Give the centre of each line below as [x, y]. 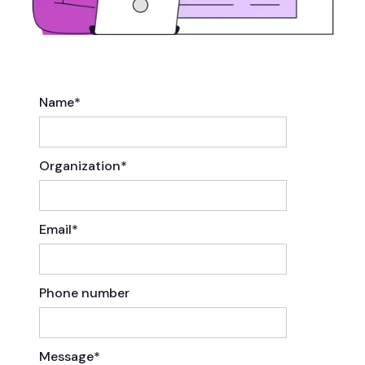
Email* [59, 230]
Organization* [83, 166]
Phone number [84, 293]
